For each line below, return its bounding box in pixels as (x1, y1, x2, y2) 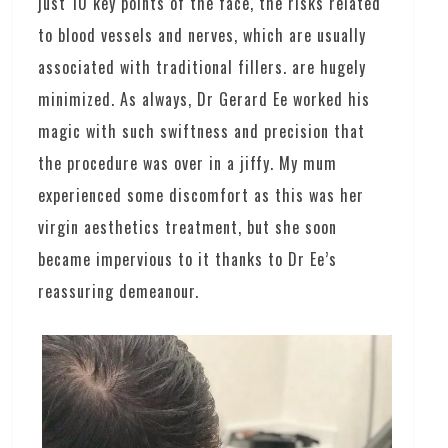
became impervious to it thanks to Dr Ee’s (38, 246, 338, 271)
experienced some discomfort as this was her (38, 182, 365, 207)
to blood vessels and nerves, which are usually (38, 22, 367, 47)
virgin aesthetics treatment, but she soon (38, 214, 338, 239)
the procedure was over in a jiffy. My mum (38, 150, 338, 175)
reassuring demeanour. (38, 278, 200, 303)
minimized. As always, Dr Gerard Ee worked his (38, 86, 371, 111)
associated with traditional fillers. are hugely (38, 54, 367, 79)
